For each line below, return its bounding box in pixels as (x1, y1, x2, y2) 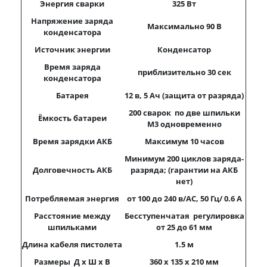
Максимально (147, 21, 204, 32)
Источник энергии (34, 44, 110, 55)
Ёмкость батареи (38, 113, 107, 123)
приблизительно (137, 67, 206, 77)
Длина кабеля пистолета (22, 239, 122, 250)
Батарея (55, 90, 89, 101)
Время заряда (44, 61, 101, 72)
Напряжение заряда (31, 15, 113, 26)
